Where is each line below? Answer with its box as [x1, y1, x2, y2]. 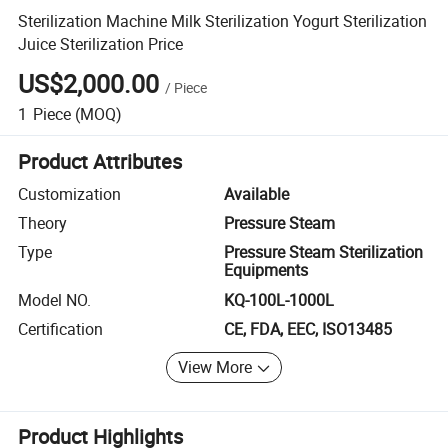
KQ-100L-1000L [224, 288, 334, 311]
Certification [18, 318, 104, 341]
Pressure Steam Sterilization [224, 241, 423, 264]
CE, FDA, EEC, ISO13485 [224, 318, 392, 341]
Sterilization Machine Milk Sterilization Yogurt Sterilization [18, 9, 428, 32]
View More [178, 356, 253, 379]
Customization [18, 182, 122, 205]
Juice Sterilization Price [18, 32, 184, 55]
